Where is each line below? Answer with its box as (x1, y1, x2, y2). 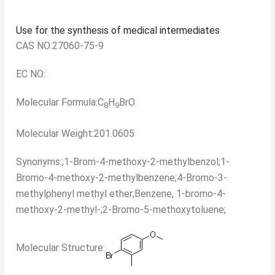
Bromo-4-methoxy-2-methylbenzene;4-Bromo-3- (16, 172, 227, 184)
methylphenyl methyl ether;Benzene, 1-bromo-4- (16, 188, 226, 200)
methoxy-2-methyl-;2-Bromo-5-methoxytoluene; (16, 204, 226, 216)
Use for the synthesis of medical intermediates (16, 24, 220, 36)
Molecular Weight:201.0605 (16, 128, 134, 140)
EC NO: (16, 68, 45, 80)
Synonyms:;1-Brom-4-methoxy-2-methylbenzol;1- (16, 156, 230, 168)
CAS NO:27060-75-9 (16, 39, 104, 52)
